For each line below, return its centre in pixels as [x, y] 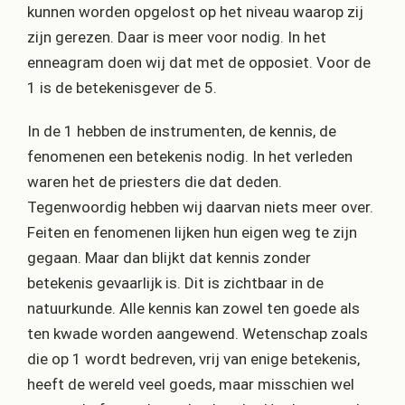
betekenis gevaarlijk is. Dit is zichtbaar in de [175, 283]
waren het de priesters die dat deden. [155, 182]
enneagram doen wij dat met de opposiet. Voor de [199, 63]
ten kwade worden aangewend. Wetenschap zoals [198, 334]
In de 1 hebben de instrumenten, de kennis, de [182, 132]
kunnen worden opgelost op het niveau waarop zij [195, 12]
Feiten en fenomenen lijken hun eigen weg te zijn [192, 233]
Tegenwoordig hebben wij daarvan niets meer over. [200, 207]
